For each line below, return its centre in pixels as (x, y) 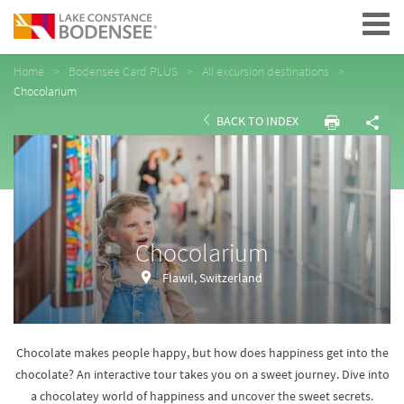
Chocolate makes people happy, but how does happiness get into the (202, 353)
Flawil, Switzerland (212, 277)
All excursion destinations (266, 71)
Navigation (320, 23)
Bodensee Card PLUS (123, 71)
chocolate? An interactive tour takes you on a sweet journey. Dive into (202, 374)
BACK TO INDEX (256, 121)
